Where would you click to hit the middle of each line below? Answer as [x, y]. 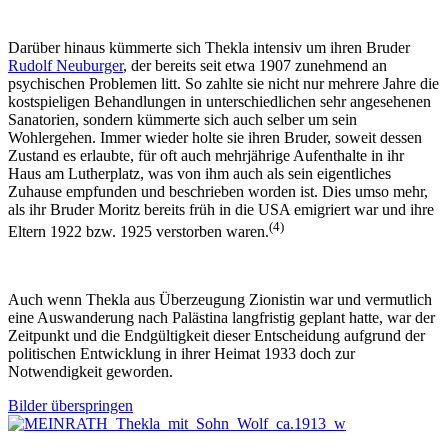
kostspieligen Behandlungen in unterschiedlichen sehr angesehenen [219, 101]
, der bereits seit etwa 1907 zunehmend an [255, 65]
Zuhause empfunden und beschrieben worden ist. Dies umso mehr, [218, 191]
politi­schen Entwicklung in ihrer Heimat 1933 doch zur [181, 353]
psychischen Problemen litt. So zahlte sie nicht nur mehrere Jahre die [223, 83]
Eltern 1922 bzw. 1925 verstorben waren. [138, 231]
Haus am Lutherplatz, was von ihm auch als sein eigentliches [199, 173]
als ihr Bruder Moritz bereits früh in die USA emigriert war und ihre [221, 209]
